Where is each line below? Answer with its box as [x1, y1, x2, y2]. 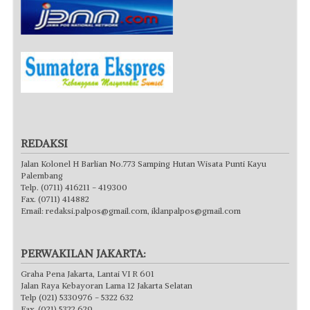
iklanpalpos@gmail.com [152, 205, 241, 216]
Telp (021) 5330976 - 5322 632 [21, 291, 134, 302]
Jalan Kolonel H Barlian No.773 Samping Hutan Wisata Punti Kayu [21, 158, 266, 169]
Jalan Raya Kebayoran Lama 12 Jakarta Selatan [21, 280, 192, 291]
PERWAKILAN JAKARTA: [21, 246, 146, 260]
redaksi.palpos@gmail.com [46, 205, 147, 216]
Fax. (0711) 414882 [21, 193, 89, 204]
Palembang [21, 170, 63, 181]
